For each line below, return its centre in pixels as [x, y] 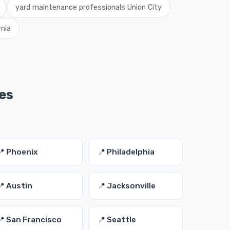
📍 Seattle [117, 220]
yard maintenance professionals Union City [88, 7]
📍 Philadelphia [126, 152]
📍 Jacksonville [126, 186]
